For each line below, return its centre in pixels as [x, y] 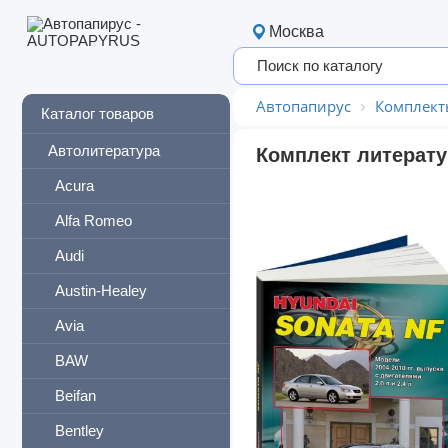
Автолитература [104, 150]
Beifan [75, 395]
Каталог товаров [97, 114]
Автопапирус [303, 106]
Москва [296, 31]
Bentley [79, 430]
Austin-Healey [101, 290]
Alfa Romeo [93, 220]
